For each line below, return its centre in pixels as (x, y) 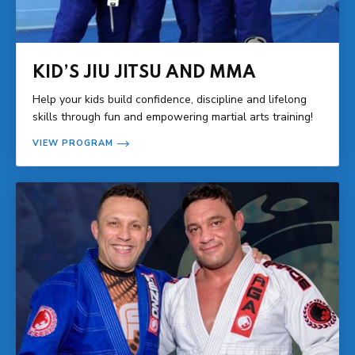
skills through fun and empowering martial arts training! (173, 116)
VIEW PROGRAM (73, 143)
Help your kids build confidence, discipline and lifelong (170, 99)
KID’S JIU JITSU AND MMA (144, 73)
